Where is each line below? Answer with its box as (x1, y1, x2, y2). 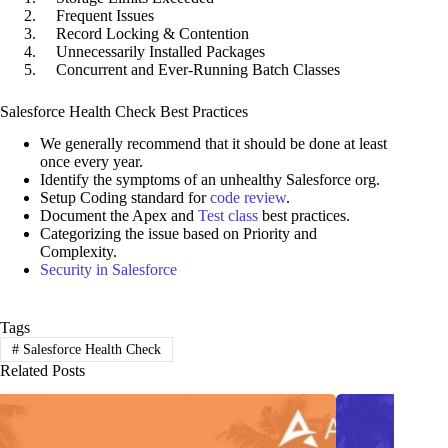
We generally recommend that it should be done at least (40, 135, 387, 153)
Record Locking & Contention (40, 24, 249, 42)
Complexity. (40, 243, 117, 261)
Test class (198, 207, 258, 225)
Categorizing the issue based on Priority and (40, 225, 317, 243)
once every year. (40, 153, 143, 171)
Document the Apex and (40, 207, 198, 225)
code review (210, 189, 286, 207)
